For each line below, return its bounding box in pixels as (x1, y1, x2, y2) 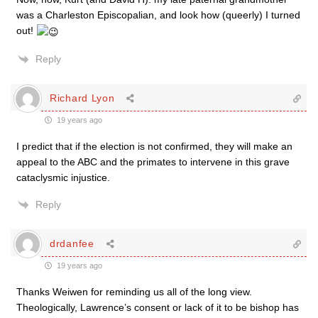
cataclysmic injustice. (16, 171, 110, 183)
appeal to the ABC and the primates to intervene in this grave (16, 155, 290, 168)
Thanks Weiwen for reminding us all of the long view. (16, 285, 252, 297)
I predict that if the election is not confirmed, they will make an (16, 140, 292, 152)
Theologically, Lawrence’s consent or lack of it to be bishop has (16, 301, 299, 313)
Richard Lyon (50, 92, 115, 104)
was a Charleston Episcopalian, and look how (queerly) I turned (16, 9, 300, 21)
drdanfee (50, 238, 94, 250)
